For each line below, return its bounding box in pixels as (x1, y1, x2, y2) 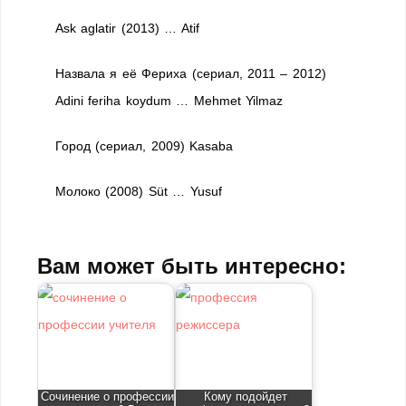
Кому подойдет (203, 391, 287, 404)
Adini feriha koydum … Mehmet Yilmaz (55, 93, 283, 108)
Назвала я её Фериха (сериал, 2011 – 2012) (55, 66, 326, 81)
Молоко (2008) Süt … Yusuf (55, 184, 222, 198)
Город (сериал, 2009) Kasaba (55, 139, 234, 153)
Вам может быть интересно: (37, 254, 346, 278)
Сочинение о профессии (41, 391, 175, 404)
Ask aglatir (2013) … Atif (55, 21, 199, 35)
